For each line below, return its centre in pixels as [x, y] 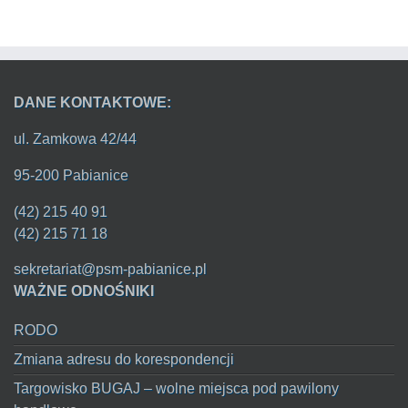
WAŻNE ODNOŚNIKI [84, 291]
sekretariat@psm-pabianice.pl [110, 269]
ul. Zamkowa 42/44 [75, 139]
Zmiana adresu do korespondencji [124, 359]
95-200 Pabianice [71, 175]
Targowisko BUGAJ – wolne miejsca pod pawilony [176, 388]
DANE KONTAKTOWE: [92, 102]
